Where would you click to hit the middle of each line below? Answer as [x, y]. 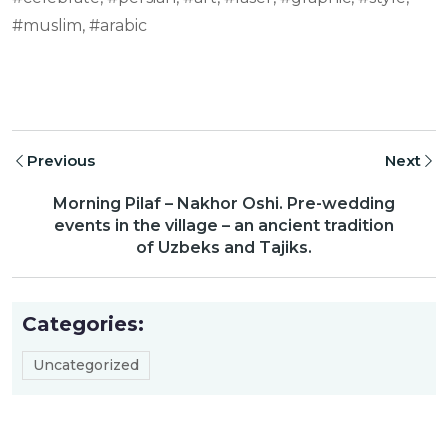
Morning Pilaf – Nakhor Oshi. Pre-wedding [224, 204]
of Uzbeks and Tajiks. [224, 248]
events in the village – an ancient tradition [224, 226]
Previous [61, 161]
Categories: [83, 324]
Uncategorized [86, 365]
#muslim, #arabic [79, 26]
